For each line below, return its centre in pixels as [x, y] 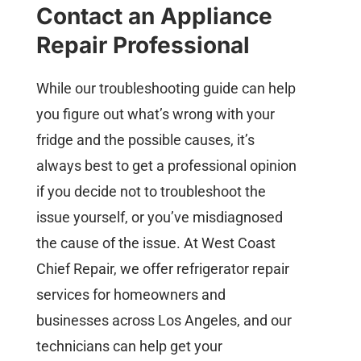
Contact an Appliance [154, 16]
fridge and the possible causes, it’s [145, 139]
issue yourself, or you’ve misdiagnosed [159, 217]
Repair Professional [143, 45]
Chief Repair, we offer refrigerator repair [162, 268]
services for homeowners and [131, 294]
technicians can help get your [129, 346]
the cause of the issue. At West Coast [156, 243]
